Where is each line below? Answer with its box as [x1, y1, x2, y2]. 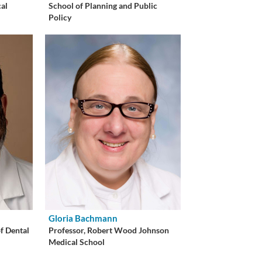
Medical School [49, 237, 105, 247]
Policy [49, 12, 72, 22]
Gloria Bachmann [49, 212, 118, 223]
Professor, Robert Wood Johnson [49, 225, 170, 235]
